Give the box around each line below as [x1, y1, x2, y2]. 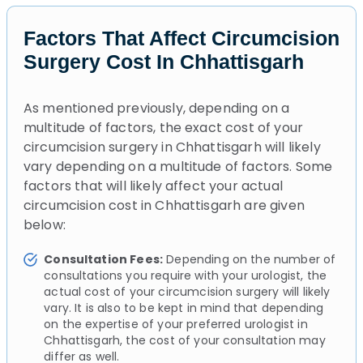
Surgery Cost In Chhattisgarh [23, 49, 304, 73]
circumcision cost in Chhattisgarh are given [23, 195, 305, 215]
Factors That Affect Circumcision [23, 26, 340, 49]
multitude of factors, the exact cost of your [23, 117, 304, 137]
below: [23, 215, 66, 234]
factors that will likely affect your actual [23, 176, 283, 195]
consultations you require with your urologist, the [44, 267, 327, 284]
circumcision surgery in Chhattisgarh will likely [23, 137, 321, 156]
